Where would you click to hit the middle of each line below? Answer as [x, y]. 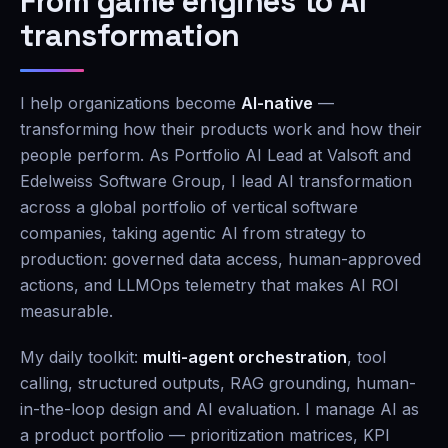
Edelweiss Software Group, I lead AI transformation [216, 181]
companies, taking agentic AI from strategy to [193, 233]
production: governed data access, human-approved [220, 259]
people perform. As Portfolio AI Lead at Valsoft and [215, 155]
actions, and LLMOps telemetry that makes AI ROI [209, 285]
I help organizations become [130, 103]
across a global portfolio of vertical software [189, 207]
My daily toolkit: [81, 357]
